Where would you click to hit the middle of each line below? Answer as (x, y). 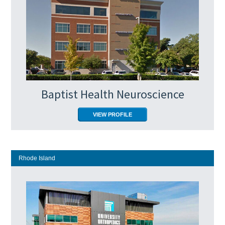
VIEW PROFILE (113, 114)
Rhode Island (37, 158)
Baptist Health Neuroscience (113, 94)
